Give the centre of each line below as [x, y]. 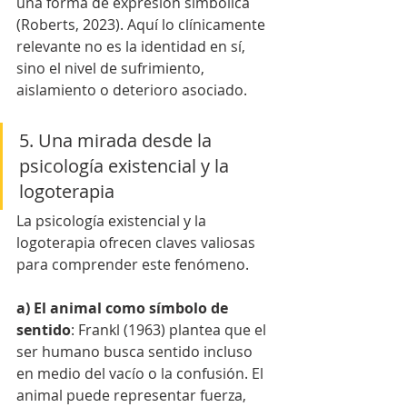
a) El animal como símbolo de [124, 308]
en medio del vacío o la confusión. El [142, 374]
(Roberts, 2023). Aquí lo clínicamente [143, 25]
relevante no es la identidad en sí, [133, 47]
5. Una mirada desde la [118, 141]
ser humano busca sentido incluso [136, 352]
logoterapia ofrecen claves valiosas [138, 243]
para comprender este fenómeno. [133, 265]
